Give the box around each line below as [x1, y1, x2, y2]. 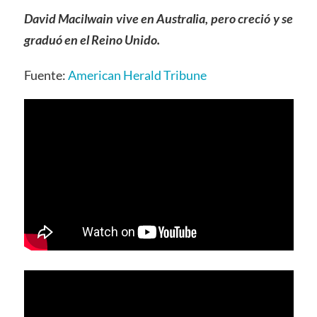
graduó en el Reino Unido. [23, 31, 160, 47]
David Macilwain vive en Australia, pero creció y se [23, 10, 294, 26]
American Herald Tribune [67, 67, 207, 83]
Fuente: [23, 67, 68, 83]
